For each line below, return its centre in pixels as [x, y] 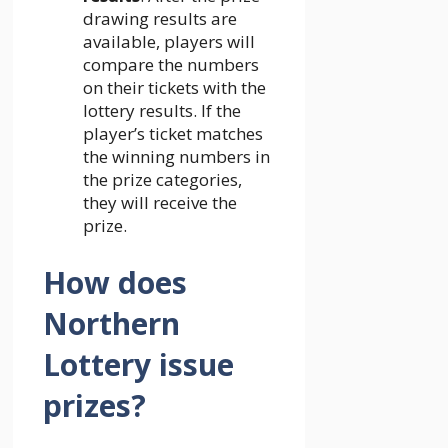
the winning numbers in [176, 156]
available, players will [169, 41]
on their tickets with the [174, 87]
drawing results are [160, 18]
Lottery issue [138, 364]
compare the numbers [171, 64]
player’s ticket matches [173, 133]
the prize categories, [162, 179]
